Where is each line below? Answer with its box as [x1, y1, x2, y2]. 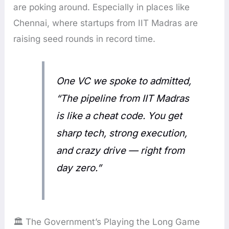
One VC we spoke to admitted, [56, 75, 191, 87]
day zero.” [56, 162, 101, 174]
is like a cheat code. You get [56, 110, 182, 122]
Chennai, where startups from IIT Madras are [13, 17, 198, 28]
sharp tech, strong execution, [56, 127, 187, 140]
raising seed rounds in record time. [13, 33, 156, 44]
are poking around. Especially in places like [13, 2, 190, 12]
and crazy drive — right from [56, 145, 185, 157]
